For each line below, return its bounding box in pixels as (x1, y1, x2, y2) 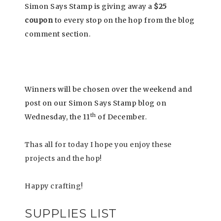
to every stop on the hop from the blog (53, 16, 195, 25)
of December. (96, 112, 148, 122)
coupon (25, 16, 53, 25)
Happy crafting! (25, 182, 83, 191)
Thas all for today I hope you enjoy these (25, 140, 172, 149)
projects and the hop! (25, 154, 102, 163)
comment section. (25, 30, 90, 39)
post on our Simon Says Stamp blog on (25, 99, 166, 108)
